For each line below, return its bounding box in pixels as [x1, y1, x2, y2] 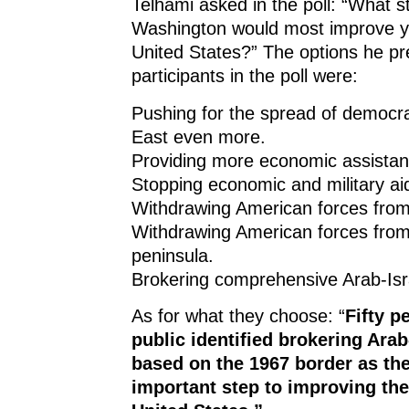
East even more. [131, 126, 266, 147]
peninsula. [131, 245, 214, 266]
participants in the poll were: [131, 66, 358, 87]
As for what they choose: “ [131, 305, 345, 326]
